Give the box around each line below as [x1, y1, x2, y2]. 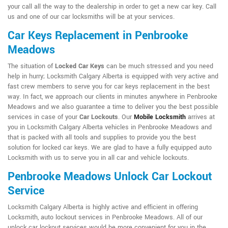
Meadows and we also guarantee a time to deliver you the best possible [8, 102, 218, 112]
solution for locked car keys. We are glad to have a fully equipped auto [8, 143, 212, 153]
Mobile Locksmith [134, 112, 186, 122]
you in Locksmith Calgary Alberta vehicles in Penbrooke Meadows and [8, 123, 212, 132]
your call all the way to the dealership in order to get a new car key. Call [8, 2, 216, 12]
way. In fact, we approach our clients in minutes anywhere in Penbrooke [8, 92, 217, 102]
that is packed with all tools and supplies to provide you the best [8, 133, 196, 142]
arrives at [186, 112, 215, 122]
